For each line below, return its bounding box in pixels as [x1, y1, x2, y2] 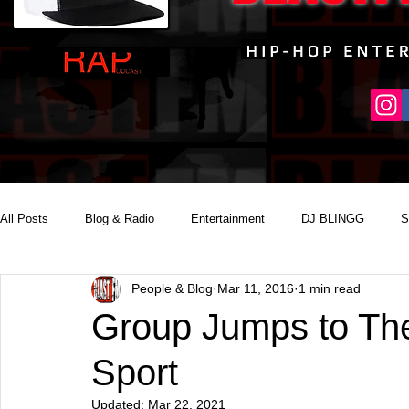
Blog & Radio [85, 211, 154, 225]
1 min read [299, 281, 361, 297]
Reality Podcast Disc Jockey [37, 284, 190, 299]
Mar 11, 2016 [217, 281, 294, 297]
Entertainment [191, 211, 265, 225]
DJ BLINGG [301, 211, 364, 225]
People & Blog [131, 281, 213, 297]
